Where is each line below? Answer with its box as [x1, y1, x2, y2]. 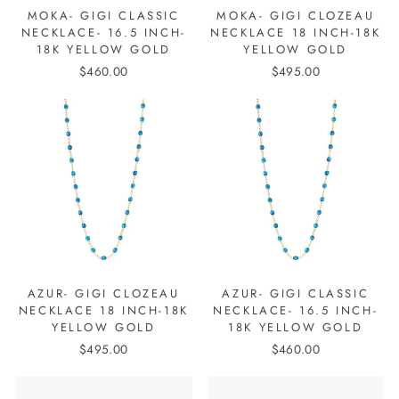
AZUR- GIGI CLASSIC [222, 284, 370, 302]
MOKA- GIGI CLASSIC [27, 7, 180, 25]
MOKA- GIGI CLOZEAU [216, 7, 375, 25]
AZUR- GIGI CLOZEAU [27, 284, 180, 302]
